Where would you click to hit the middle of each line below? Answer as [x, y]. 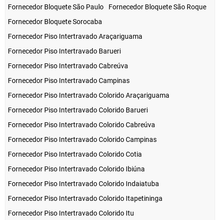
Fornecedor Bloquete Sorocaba [55, 22]
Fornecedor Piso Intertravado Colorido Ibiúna [76, 169]
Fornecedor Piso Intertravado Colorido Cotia [75, 154]
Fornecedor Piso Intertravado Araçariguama [75, 37]
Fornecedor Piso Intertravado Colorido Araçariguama [89, 96]
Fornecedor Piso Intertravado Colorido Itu [71, 213]
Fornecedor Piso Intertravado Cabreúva [68, 66]
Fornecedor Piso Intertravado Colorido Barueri [78, 110]
